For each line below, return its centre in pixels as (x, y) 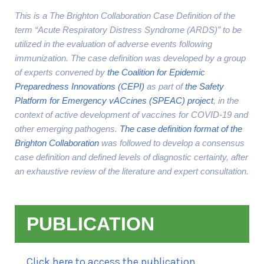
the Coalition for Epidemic (156, 72)
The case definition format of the (181, 129)
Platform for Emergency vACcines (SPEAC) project (114, 100)
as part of (165, 86)
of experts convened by (61, 72)
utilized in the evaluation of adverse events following (113, 44)
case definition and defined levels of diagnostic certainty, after (131, 157)
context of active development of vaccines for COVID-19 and (131, 115)
